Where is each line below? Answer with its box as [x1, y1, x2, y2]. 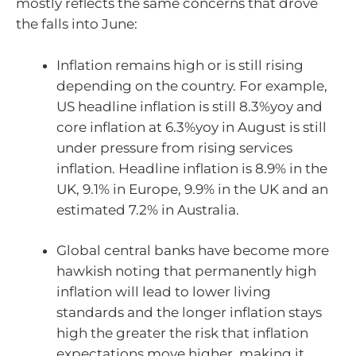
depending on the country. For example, [56, 77, 327, 94]
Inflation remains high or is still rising [56, 56, 304, 73]
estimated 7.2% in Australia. [56, 201, 239, 218]
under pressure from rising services [56, 139, 292, 156]
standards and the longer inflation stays [56, 304, 322, 321]
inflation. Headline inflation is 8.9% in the [56, 160, 327, 176]
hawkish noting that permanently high [56, 263, 316, 280]
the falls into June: [16, 16, 137, 33]
